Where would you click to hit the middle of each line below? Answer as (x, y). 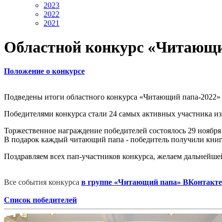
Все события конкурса (43, 182)
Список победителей (40, 200)
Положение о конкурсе (44, 71)
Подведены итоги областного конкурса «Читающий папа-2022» (112, 97)
